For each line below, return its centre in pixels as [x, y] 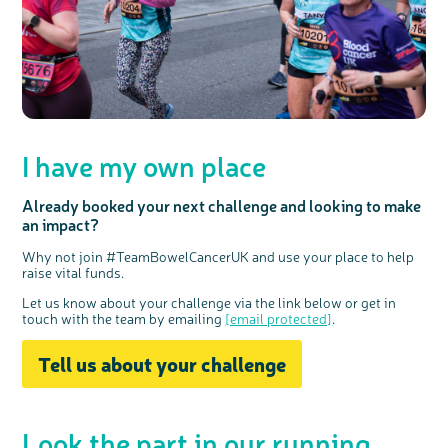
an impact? [61, 223]
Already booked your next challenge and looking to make [222, 204]
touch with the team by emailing [124, 317]
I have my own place [144, 164]
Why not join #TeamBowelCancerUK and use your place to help [218, 255]
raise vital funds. [73, 271]
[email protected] [279, 317]
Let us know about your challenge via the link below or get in [209, 301]
